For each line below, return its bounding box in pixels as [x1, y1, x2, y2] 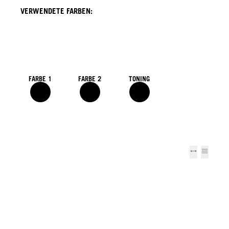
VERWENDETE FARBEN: [20, 6, 93, 15]
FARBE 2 [78, 74, 101, 83]
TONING [129, 74, 150, 83]
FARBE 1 [29, 74, 52, 83]
